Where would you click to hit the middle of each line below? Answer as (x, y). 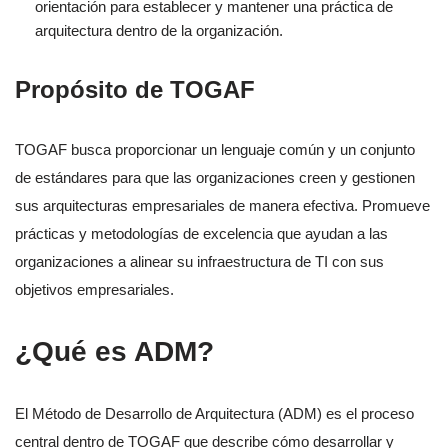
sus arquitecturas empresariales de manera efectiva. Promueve (222, 206)
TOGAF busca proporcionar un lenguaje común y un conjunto (215, 150)
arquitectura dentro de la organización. (159, 31)
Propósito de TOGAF (135, 90)
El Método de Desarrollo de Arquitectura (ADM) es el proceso (214, 414)
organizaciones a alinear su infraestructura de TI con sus (199, 262)
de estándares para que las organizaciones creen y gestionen (215, 178)
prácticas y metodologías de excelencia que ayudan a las (201, 234)
